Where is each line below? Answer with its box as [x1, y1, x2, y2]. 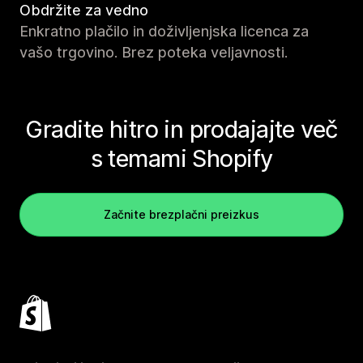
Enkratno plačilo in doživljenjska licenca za [19, 23, 309, 41]
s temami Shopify [90, 144, 273, 173]
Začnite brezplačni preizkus [104, 207, 259, 222]
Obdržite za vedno [19, 2, 148, 19]
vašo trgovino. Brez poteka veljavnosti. [19, 44, 288, 62]
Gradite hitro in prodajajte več [25, 115, 338, 144]
